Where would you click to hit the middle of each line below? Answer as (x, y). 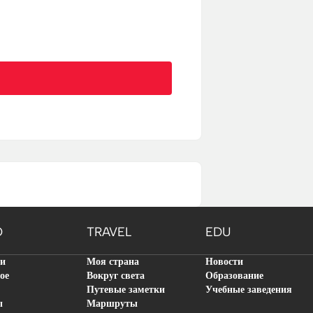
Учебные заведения (249, 290)
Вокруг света (116, 276)
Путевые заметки (126, 290)
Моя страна (113, 262)
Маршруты (112, 304)
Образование (234, 276)
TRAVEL (109, 232)
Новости (224, 262)
